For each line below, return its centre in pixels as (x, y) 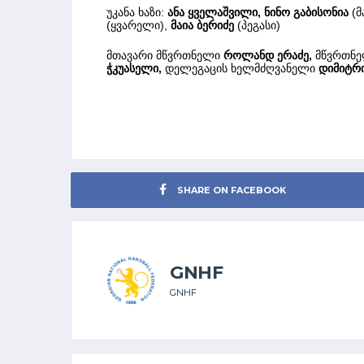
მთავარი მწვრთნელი (163, 55)
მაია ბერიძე (202, 25)
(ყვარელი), (137, 25)
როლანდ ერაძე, (268, 55)
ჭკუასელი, (134, 68)
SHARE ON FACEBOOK (232, 190)
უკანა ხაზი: (135, 12)
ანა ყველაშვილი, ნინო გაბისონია (258, 12)
